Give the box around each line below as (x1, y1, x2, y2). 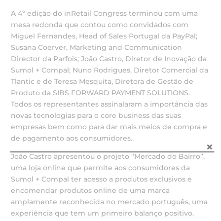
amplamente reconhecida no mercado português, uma (11, 197, 208, 206)
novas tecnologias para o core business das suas (11, 111, 182, 120)
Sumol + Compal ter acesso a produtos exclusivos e (11, 175, 192, 184)
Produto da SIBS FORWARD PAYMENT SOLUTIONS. (11, 88, 190, 97)
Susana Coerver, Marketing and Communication (11, 43, 183, 52)
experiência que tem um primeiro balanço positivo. (11, 209, 194, 218)
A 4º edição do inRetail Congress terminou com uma (11, 9, 198, 18)
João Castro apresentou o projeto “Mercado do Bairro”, (11, 152, 205, 161)
